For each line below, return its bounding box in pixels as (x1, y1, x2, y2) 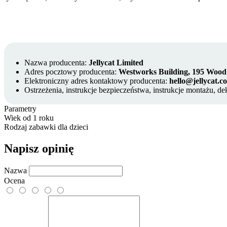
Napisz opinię (4, 141, 74, 155)
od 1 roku (23, 113, 54, 123)
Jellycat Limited (89, 58, 143, 67)
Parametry (4, 104, 36, 113)
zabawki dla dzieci (29, 123, 88, 132)
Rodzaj (4, 123, 27, 132)
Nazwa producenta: (24, 58, 89, 67)
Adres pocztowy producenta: (24, 67, 119, 77)
